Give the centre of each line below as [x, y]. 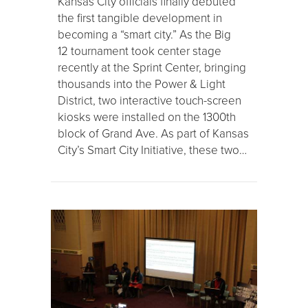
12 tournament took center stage [140, 51]
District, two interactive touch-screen [150, 100]
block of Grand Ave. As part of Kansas [153, 133]
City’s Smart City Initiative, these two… [152, 150]
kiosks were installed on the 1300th [147, 117]
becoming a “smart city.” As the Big [144, 34]
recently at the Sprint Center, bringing [152, 67]
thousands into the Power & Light [142, 84]
